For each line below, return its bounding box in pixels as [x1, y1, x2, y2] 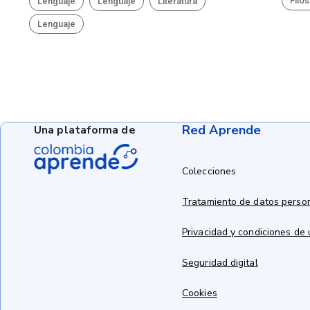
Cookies [182, 286, 217, 300]
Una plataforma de [34, 122, 136, 138]
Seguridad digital [182, 256, 258, 269]
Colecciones [182, 165, 237, 178]
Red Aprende [182, 122, 262, 138]
